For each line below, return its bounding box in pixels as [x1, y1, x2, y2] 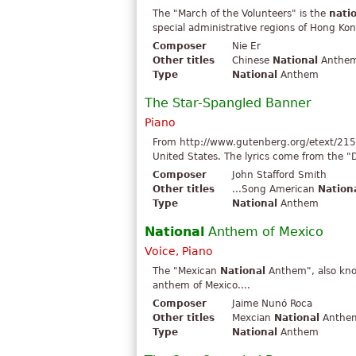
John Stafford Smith [232, 169, 327, 181]
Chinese [232, 55, 273, 67]
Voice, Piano [145, 245, 213, 258]
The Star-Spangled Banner [145, 95, 311, 111]
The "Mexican [153, 265, 220, 277]
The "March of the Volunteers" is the [153, 8, 329, 20]
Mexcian [232, 312, 274, 324]
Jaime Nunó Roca [232, 298, 312, 310]
